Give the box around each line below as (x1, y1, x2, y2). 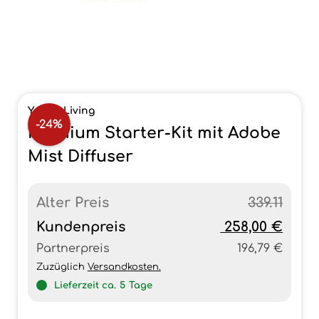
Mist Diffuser (27, 148, 133, 165)
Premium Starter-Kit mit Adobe (27, 125, 281, 142)
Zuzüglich (36, 262, 88, 272)
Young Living (27, 105, 95, 116)
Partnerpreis (36, 242, 110, 255)
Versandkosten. (87, 262, 161, 272)
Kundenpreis (36, 219, 125, 234)
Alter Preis (36, 195, 109, 210)
